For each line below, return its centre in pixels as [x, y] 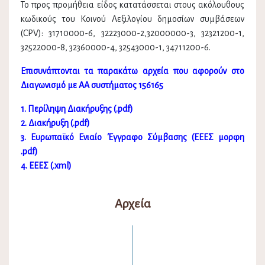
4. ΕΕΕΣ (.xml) [46, 166]
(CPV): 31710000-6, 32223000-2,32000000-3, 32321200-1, [132, 33]
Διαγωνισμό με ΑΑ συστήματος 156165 [92, 85]
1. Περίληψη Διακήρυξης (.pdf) [77, 109]
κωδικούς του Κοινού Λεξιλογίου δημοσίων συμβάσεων [132, 19]
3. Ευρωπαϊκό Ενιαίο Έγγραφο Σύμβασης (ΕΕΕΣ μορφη [132, 138]
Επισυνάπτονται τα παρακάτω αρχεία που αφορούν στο [132, 71]
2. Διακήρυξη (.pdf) [55, 123]
